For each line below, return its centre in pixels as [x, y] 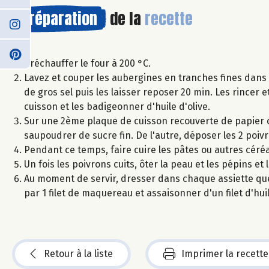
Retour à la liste [78, 253]
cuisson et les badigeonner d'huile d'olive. [117, 106]
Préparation [59, 18]
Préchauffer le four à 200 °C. [87, 63]
